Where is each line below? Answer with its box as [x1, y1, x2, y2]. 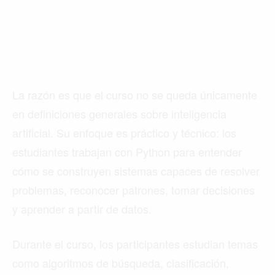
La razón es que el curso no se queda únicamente [12, 87, 257, 103]
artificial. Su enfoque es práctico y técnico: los [12, 125, 236, 141]
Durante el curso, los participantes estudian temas [12, 236, 258, 252]
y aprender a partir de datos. [12, 201, 152, 217]
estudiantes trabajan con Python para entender [12, 144, 242, 160]
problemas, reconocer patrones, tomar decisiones [12, 182, 255, 198]
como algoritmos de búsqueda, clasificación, [12, 255, 229, 271]
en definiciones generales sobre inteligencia [12, 106, 227, 122]
